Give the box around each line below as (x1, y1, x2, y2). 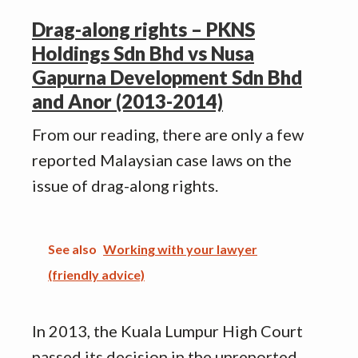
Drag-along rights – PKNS (32, 18, 255, 42)
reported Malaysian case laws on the (32, 150, 292, 170)
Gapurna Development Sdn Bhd (32, 66, 302, 89)
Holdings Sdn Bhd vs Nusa (32, 42, 254, 66)
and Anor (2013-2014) (32, 89, 223, 113)
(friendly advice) (48, 267, 145, 283)
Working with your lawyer (103, 241, 257, 257)
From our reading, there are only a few (32, 125, 304, 145)
